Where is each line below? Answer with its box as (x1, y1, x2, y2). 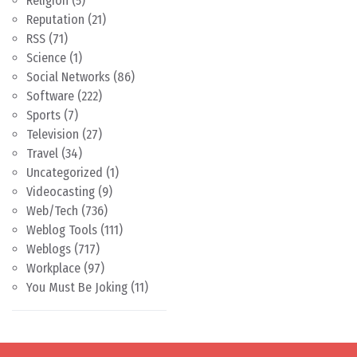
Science (26, 50, 66, 65)
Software (26, 88, 74, 104)
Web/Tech (26, 203, 78, 218)
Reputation (26, 12, 84, 27)
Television (26, 127, 79, 142)
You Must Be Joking (26, 280, 127, 295)
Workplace (26, 261, 80, 276)
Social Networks (26, 69, 110, 84)
